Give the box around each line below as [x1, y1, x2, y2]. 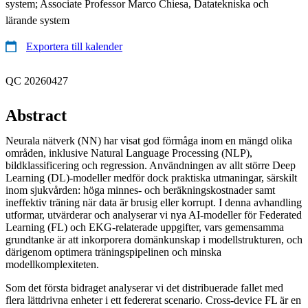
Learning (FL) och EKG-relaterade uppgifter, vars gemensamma [5, 221, 284, 233]
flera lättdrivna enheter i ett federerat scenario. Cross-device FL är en [5, 294, 301, 306]
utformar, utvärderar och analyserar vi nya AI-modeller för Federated [5, 208, 302, 221]
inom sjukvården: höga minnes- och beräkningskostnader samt [5, 184, 275, 196]
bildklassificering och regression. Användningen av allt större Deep [5, 159, 296, 171]
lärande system [5, 14, 69, 26]
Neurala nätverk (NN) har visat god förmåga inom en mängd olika [5, 134, 292, 146]
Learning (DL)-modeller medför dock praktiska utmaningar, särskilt [5, 171, 297, 184]
